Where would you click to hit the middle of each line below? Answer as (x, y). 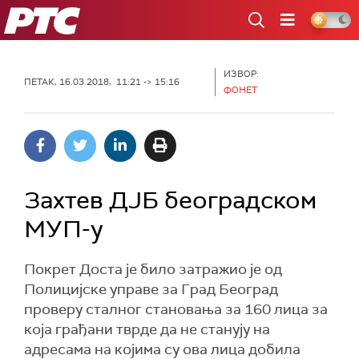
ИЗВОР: (241, 74)
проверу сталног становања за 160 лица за (176, 309)
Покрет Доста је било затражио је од (153, 269)
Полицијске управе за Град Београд (151, 289)
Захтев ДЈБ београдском (170, 200)
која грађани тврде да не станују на (147, 329)
